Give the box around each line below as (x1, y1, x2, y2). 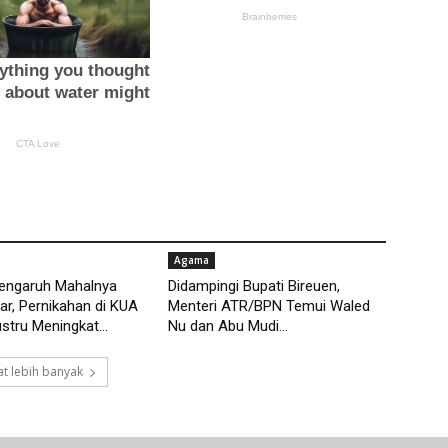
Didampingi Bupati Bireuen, (168, 277, 340, 296)
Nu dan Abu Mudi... (168, 317, 288, 336)
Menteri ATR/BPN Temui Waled (168, 297, 370, 316)
